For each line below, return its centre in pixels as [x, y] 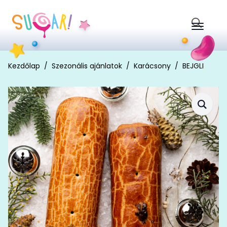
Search [203, 32]
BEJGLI [193, 66]
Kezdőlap [24, 66]
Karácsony [152, 66]
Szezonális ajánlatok [87, 66]
